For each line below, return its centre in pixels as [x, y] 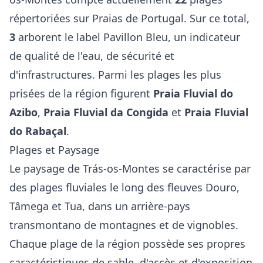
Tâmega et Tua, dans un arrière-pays [100, 206]
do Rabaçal [38, 131]
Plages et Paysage [54, 150]
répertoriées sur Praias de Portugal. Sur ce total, [129, 18]
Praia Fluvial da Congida [106, 112]
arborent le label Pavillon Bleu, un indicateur [128, 37]
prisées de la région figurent [81, 93]
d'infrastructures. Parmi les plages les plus [115, 75]
